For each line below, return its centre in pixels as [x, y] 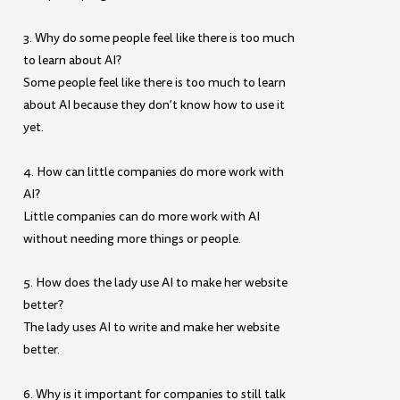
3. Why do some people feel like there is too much [159, 38]
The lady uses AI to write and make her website [152, 328]
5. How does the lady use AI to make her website [156, 283]
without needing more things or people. [133, 238]
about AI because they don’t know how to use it [154, 105]
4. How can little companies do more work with [154, 171]
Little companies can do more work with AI [142, 216]
